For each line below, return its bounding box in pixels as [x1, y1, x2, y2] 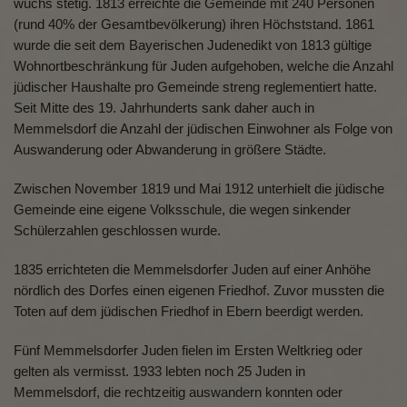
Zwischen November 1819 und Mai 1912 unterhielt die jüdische [14, 181, 384, 196]
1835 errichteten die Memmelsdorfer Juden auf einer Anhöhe [14, 262, 371, 277]
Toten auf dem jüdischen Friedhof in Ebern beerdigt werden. [14, 303, 363, 319]
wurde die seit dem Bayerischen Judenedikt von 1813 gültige [14, 37, 372, 53]
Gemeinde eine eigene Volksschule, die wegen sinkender [14, 202, 351, 217]
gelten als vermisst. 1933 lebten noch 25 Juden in [14, 363, 305, 379]
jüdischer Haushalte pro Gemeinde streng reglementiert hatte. [14, 79, 377, 94]
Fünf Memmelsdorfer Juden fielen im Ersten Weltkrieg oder [14, 342, 362, 358]
